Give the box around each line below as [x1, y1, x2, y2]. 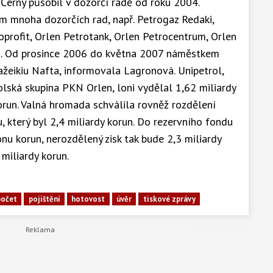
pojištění [28, 194, 60, 205]
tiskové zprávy [143, 194, 196, 205]
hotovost [71, 194, 105, 205]
